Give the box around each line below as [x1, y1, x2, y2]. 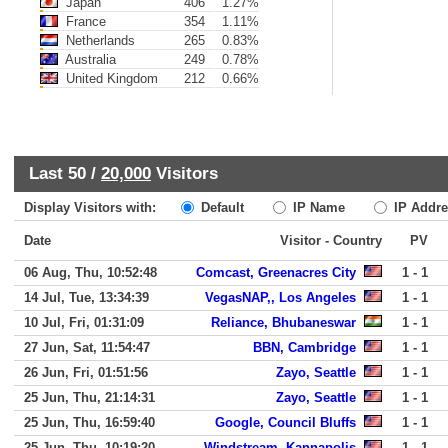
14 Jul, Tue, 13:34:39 [24, 290, 149, 305]
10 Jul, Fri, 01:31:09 [24, 315, 144, 330]
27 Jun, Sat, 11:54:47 [24, 340, 150, 355]
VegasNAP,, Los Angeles [205, 290, 356, 305]
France [62, 14, 106, 29]
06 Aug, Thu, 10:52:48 [24, 265, 157, 280]
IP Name [289, 200, 345, 215]
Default [197, 200, 244, 215]
